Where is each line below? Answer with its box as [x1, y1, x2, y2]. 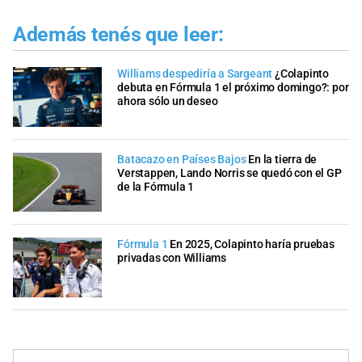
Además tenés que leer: [13, 22, 224, 46]
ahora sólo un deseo [117, 95, 218, 109]
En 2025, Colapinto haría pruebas [170, 238, 335, 252]
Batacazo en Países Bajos [117, 152, 246, 166]
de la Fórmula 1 [117, 179, 195, 194]
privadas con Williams [117, 251, 226, 266]
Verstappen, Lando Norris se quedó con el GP [117, 166, 342, 180]
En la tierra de [248, 152, 318, 166]
